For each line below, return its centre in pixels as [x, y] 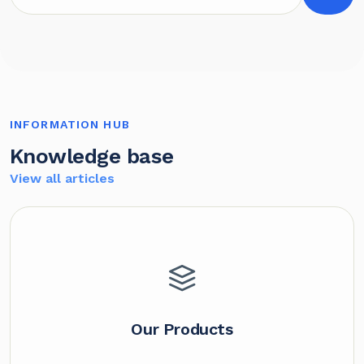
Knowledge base [92, 156]
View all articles [62, 178]
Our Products [182, 329]
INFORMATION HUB [70, 124]
